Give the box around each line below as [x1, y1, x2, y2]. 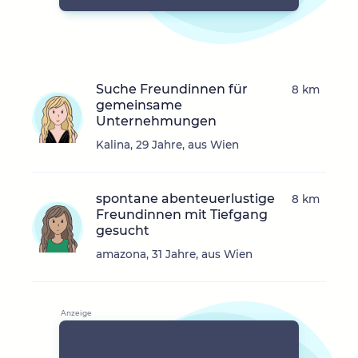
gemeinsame [96, 97, 182, 113]
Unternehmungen [96, 113, 217, 129]
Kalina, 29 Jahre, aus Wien [96, 138, 239, 152]
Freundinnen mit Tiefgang [96, 207, 268, 223]
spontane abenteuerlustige [96, 191, 275, 207]
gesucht [96, 223, 149, 239]
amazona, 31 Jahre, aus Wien [96, 248, 253, 261]
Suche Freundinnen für [96, 82, 248, 97]
